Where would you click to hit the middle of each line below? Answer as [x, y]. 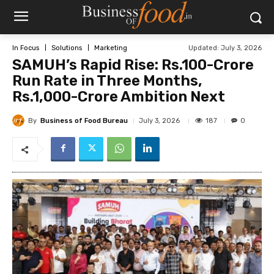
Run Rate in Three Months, [107, 81]
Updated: [204, 48]
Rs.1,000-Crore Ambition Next [119, 97]
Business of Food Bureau [84, 120]
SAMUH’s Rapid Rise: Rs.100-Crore [133, 65]
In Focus [26, 48]
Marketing [111, 48]
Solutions [67, 48]
